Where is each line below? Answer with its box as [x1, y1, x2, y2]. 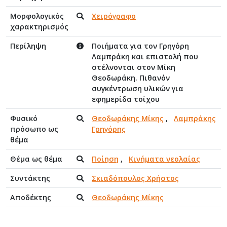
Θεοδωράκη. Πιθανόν [92, 72, 170, 83]
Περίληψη [10, 41, 46, 51]
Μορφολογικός [10, 11, 64, 21]
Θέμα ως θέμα [10, 154, 62, 164]
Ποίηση [92, 154, 119, 164]
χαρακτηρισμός [10, 21, 68, 31]
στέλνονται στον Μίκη [92, 62, 175, 72]
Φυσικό [10, 113, 37, 123]
